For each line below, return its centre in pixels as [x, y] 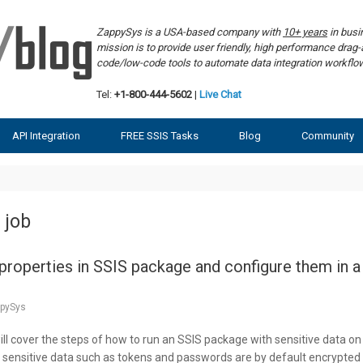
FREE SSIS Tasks [160, 135]
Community [328, 135]
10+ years [305, 32]
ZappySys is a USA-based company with [190, 32]
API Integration [46, 135]
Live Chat [220, 94]
